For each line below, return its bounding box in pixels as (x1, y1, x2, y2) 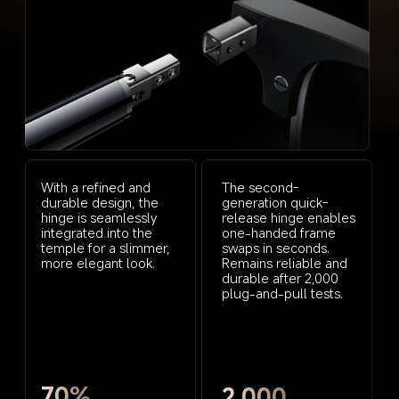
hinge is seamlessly (40, 208, 160, 226)
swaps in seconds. (221, 238, 333, 256)
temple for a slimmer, (40, 238, 174, 256)
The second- (221, 177, 299, 196)
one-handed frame (221, 223, 339, 241)
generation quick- (221, 192, 329, 211)
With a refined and (40, 177, 154, 196)
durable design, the (40, 192, 162, 211)
